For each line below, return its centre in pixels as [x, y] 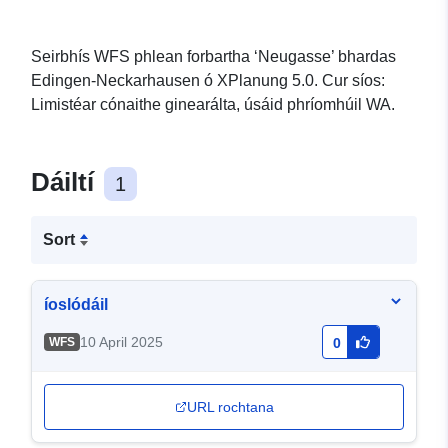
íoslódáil [76, 305]
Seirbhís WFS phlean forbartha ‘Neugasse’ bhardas [213, 57]
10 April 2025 [121, 342]
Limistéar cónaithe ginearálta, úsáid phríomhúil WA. [213, 105]
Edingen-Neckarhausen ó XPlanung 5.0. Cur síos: [208, 81]
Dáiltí [66, 182]
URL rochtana [230, 407]
